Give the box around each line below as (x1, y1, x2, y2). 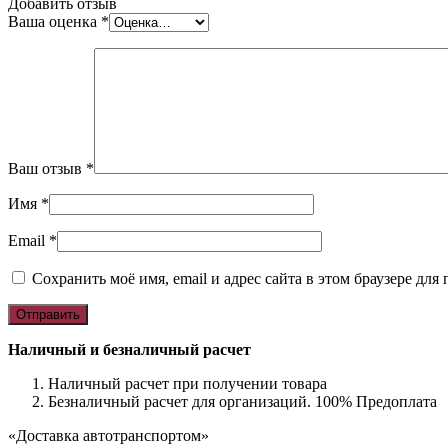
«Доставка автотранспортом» (8, 426, 209, 444)
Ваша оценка (8, 12, 101, 30)
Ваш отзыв (8, 159, 86, 177)
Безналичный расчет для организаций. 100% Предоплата (48, 392, 437, 410)
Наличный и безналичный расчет (8, 340, 251, 358)
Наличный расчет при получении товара (48, 374, 327, 392)
